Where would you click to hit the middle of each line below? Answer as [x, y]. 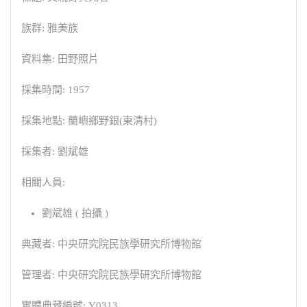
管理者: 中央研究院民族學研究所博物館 [111, 274]
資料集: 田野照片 [60, 59]
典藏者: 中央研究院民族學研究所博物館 [111, 244]
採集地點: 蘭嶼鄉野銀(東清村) [89, 120]
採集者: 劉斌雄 [55, 151]
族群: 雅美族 [50, 28]
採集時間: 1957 [56, 89]
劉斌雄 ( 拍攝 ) [75, 213]
